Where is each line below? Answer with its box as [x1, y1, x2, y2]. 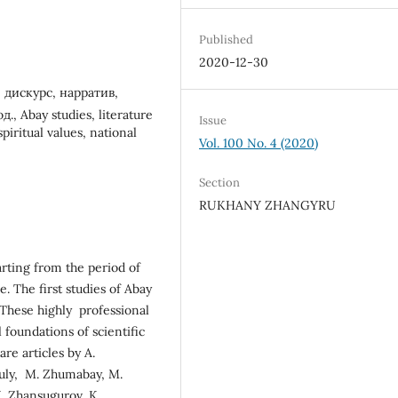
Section [199, 175, 241, 191]
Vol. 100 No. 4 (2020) [199, 135, 319, 151]
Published [199, 31, 254, 47]
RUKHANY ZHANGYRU [199, 197, 337, 214]
